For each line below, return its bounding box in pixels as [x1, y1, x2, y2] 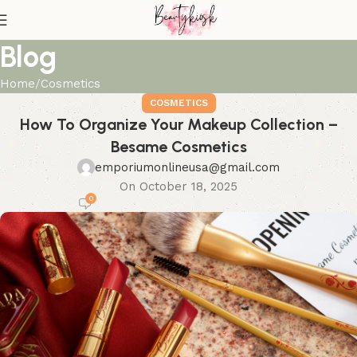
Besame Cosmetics [110, 137, 247, 156]
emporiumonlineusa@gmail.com [95, 160, 280, 175]
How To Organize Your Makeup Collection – [19, 115, 338, 134]
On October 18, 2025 [120, 179, 237, 194]
